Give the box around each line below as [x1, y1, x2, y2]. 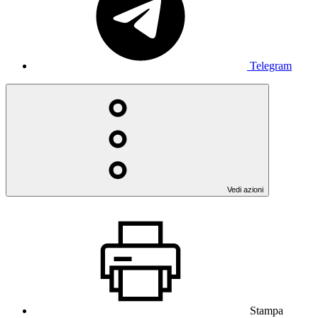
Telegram [250, 59, 292, 72]
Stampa [250, 304, 283, 317]
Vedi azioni [227, 185, 263, 194]
